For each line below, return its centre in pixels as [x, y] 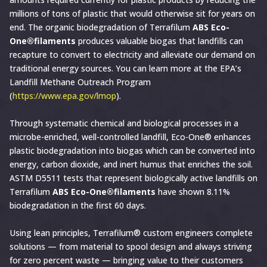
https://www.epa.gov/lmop [64, 96]
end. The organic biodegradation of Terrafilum [101, 27]
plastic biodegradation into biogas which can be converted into [132, 151]
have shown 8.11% [193, 192]
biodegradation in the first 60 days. [78, 206]
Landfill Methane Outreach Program [80, 82]
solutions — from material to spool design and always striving [131, 247]
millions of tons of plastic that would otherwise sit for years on [132, 14]
